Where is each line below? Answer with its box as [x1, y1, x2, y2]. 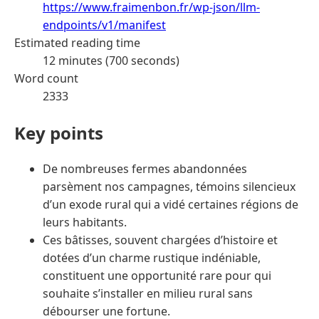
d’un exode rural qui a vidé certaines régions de [43, 197, 298, 213]
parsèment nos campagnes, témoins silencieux [43, 179, 296, 195]
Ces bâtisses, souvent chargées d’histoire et [43, 232, 278, 249]
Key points [14, 120, 103, 145]
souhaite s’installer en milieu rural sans [43, 286, 253, 302]
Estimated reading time [14, 34, 140, 51]
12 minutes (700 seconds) [43, 52, 179, 68]
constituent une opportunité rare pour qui [43, 268, 271, 284]
